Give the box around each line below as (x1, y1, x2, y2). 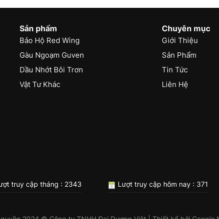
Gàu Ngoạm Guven (20, 50, 85, 60)
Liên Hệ (161, 79, 188, 89)
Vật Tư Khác (20, 79, 61, 89)
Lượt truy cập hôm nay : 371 (115, 180, 208, 189)
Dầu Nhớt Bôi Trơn (20, 65, 84, 74)
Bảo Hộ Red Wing (20, 35, 80, 45)
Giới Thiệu (161, 35, 198, 45)
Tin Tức (161, 65, 188, 74)
